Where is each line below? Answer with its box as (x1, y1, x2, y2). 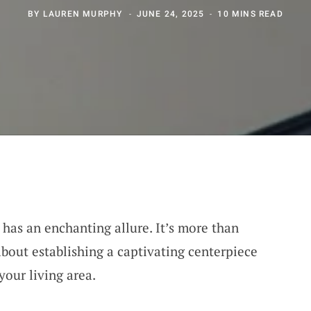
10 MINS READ (217, 8, 283, 19)
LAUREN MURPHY (42, 8, 123, 19)
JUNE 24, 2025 (136, 8, 205, 19)
